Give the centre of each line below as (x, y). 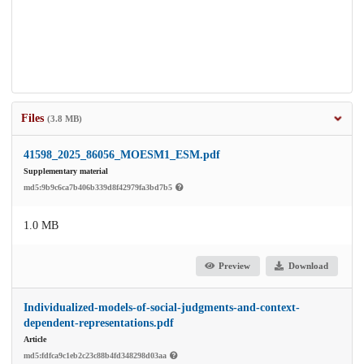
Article (35, 339)
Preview (235, 266)
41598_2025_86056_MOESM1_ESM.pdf (122, 154)
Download (308, 266)
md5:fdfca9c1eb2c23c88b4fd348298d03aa (96, 355)
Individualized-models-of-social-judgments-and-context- (162, 307)
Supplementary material (66, 171)
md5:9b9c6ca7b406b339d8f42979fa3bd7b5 (99, 187)
